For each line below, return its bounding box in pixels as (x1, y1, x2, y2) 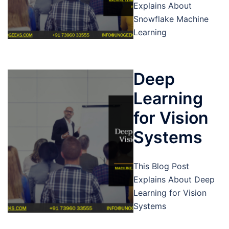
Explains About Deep (133, 174, 215, 185)
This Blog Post (133, 161, 189, 171)
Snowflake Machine (133, 14, 209, 24)
